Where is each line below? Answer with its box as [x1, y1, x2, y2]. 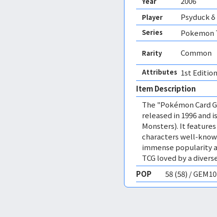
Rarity [142, 48, 162, 58]
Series [142, 28, 163, 37]
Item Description [136, 83, 196, 93]
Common [181, 47, 212, 58]
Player [142, 12, 163, 22]
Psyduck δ [181, 12, 215, 22]
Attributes [142, 67, 177, 77]
